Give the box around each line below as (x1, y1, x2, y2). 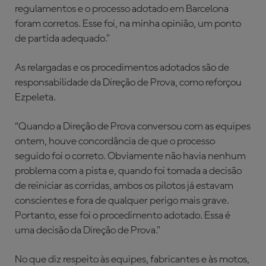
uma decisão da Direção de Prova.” (15, 225, 160, 236)
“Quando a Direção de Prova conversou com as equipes (15, 121, 251, 132)
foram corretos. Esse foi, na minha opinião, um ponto (15, 18, 241, 29)
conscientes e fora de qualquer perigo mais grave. (15, 195, 229, 206)
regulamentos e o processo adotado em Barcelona (15, 4, 229, 14)
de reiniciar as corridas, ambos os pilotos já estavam (15, 180, 233, 191)
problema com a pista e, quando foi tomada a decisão (15, 166, 242, 176)
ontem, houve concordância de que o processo (15, 136, 215, 147)
